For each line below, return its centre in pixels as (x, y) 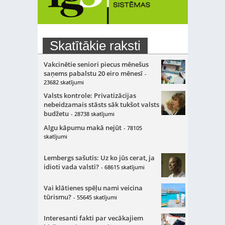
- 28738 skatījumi (92, 114)
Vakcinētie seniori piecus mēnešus (96, 64)
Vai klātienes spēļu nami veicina (93, 188)
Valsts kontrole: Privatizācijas (90, 95)
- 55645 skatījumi (95, 197)
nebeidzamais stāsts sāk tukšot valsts (101, 104)
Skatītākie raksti (95, 46)
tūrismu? (57, 197)
